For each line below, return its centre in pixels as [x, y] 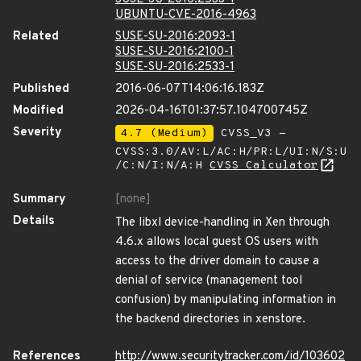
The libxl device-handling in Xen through [222, 223]
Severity [37, 133]
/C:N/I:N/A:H [162, 166]
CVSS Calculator [264, 166]
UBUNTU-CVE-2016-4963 [186, 15]
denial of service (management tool [209, 281]
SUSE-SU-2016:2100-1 [174, 52]
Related [36, 37]
